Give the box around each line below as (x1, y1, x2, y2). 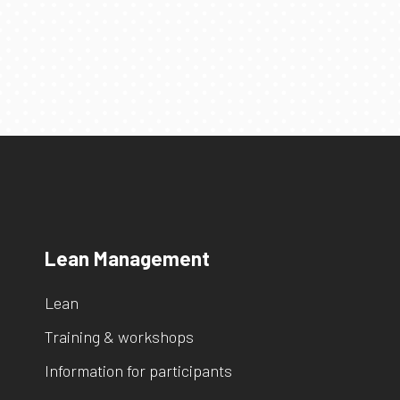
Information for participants (45, 361, 232, 380)
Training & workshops (45, 327, 194, 346)
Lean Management (45, 246, 210, 271)
